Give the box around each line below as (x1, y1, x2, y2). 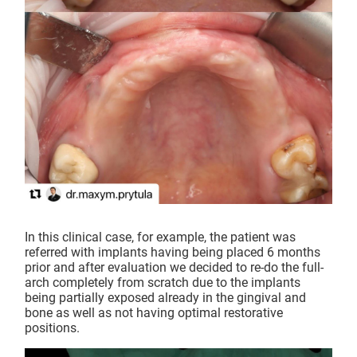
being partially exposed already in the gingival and (25, 290, 306, 306)
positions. (25, 320, 80, 336)
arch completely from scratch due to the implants (25, 275, 300, 291)
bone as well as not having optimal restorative (25, 305, 283, 321)
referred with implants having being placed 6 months (25, 245, 320, 261)
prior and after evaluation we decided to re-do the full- (25, 260, 324, 276)
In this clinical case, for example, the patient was (25, 229, 296, 245)
